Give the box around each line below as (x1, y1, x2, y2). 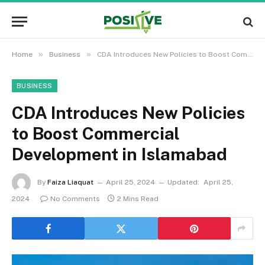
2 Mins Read (117, 195, 159, 203)
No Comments (50, 195, 100, 203)
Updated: (167, 178, 199, 187)
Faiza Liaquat (47, 178, 93, 187)
